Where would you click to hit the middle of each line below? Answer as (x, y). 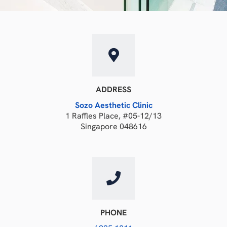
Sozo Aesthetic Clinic (113, 105)
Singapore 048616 (113, 126)
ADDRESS (113, 89)
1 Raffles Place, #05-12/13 (113, 116)
